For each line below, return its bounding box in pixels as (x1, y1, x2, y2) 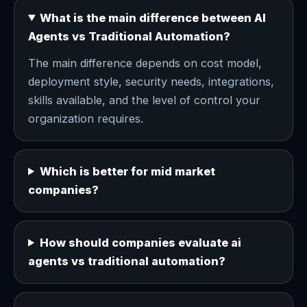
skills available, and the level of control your (28, 93, 260, 107)
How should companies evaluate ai (40, 235, 242, 249)
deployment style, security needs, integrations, (28, 74, 274, 88)
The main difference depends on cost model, (28, 56, 262, 70)
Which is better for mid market (40, 164, 216, 178)
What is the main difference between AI (40, 10, 267, 25)
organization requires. (28, 111, 143, 125)
